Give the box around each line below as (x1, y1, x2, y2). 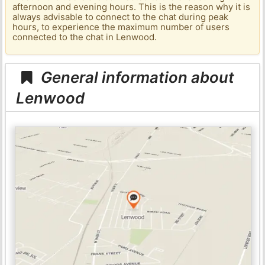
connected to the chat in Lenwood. (12, 31, 157, 43)
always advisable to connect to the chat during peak (12, 11, 229, 23)
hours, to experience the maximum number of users (12, 21, 230, 33)
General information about (37, 67, 235, 86)
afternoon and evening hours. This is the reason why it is (12, 1, 251, 13)
